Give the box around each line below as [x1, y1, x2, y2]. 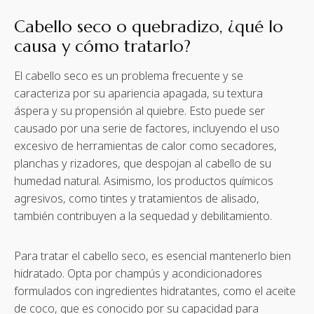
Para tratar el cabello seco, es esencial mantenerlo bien [14, 248, 291, 264]
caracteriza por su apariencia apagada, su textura [14, 86, 263, 101]
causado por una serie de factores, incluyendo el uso [14, 121, 280, 136]
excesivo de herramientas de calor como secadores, [14, 138, 277, 153]
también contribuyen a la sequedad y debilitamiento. [14, 208, 272, 224]
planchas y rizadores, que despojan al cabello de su [14, 156, 271, 171]
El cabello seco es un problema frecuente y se [14, 68, 243, 83]
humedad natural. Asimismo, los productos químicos [14, 173, 273, 189]
